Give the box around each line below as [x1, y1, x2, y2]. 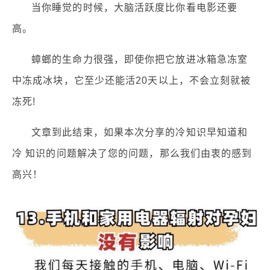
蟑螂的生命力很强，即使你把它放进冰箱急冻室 [31, 54, 248, 65]
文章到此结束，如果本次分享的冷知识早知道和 [31, 127, 248, 138]
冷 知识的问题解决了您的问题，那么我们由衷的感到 [12, 148, 253, 159]
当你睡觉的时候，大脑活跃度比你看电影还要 [31, 2, 238, 13]
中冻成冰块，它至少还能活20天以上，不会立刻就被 [12, 75, 251, 86]
